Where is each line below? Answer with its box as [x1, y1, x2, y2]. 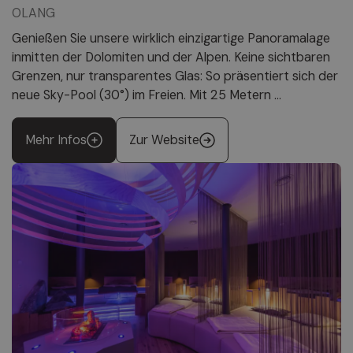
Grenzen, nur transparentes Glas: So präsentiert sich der [12, 68, 338, 85]
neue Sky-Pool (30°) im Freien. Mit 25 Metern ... [12, 87, 281, 104]
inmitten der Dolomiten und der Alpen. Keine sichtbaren [12, 49, 330, 66]
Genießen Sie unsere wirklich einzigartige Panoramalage [12, 30, 330, 47]
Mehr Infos [25, 132, 87, 149]
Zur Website [129, 132, 199, 149]
